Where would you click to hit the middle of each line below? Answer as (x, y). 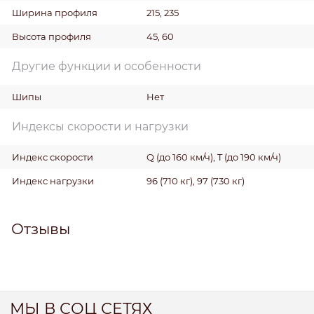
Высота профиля (52, 36)
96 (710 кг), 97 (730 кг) (195, 180)
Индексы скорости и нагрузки (100, 126)
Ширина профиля (55, 12)
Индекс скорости (53, 157)
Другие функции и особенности (107, 66)
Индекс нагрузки (53, 180)
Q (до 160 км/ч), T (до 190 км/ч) (213, 157)
